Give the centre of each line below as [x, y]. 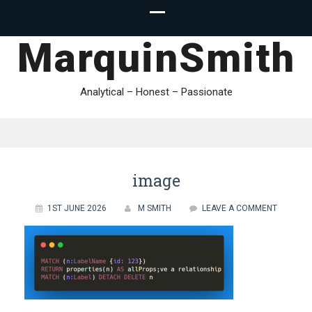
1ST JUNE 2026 [77, 208]
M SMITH [154, 208]
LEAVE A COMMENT [239, 208]
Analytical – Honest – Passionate [156, 92]
